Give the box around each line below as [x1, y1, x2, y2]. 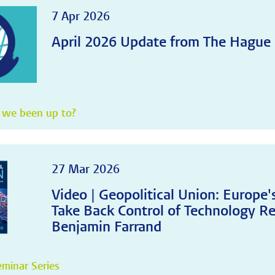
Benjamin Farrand [52, 217, 162, 236]
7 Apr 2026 [52, 9, 110, 24]
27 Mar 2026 [52, 161, 120, 177]
